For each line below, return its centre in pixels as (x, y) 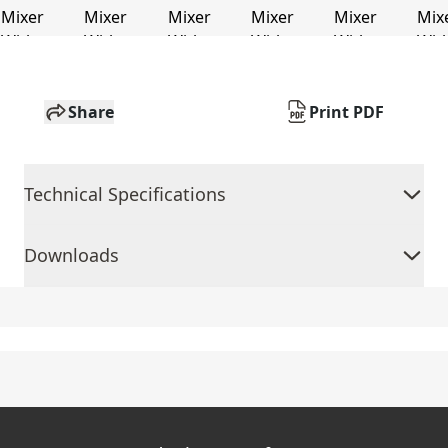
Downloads (71, 255)
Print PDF (346, 112)
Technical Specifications (125, 194)
